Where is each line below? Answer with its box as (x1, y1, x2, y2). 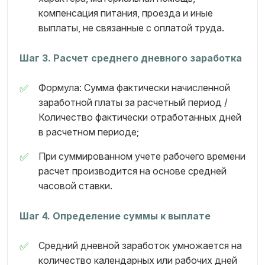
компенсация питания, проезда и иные (38, 7, 213, 19)
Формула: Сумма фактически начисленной (38, 82, 230, 93)
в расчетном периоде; (38, 126, 139, 138)
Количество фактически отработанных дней (38, 111, 241, 123)
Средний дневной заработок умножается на (38, 240, 242, 251)
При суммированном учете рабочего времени (38, 150, 245, 162)
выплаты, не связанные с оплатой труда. (38, 22, 224, 34)
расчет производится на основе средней (38, 165, 227, 177)
